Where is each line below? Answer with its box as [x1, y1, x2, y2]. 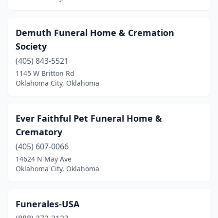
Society [16, 40, 47, 52]
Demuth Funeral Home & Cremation [16, 27, 174, 38]
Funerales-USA [16, 198, 79, 210]
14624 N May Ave [16, 154, 72, 163]
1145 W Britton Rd [16, 69, 74, 78]
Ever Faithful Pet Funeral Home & [16, 112, 162, 124]
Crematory [16, 126, 62, 138]
